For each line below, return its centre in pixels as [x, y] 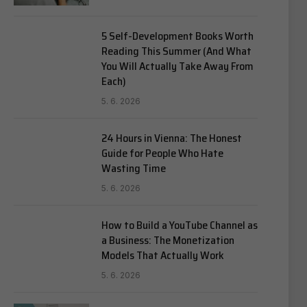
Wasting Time [134, 168]
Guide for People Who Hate [162, 153]
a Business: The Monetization [168, 240]
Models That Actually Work [163, 255]
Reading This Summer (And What [176, 51]
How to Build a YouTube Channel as [180, 225]
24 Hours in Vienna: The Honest [172, 138]
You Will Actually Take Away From [177, 66]
